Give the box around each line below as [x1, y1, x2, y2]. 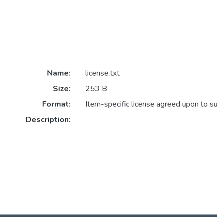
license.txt [85, 68, 120, 79]
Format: [42, 99, 71, 110]
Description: [25, 114, 71, 125]
